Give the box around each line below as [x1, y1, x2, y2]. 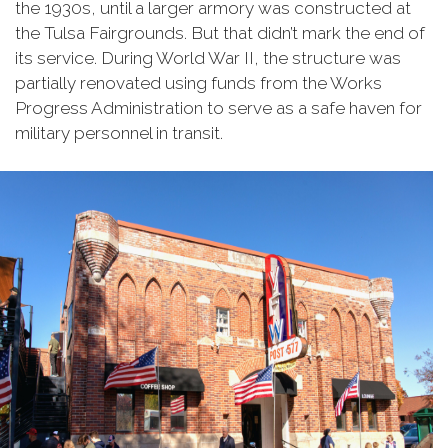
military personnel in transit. [15, 123, 223, 144]
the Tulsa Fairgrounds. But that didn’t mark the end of [15, 23, 425, 44]
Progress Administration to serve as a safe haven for [15, 98, 422, 119]
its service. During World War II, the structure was [15, 48, 401, 69]
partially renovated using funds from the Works [15, 73, 382, 94]
